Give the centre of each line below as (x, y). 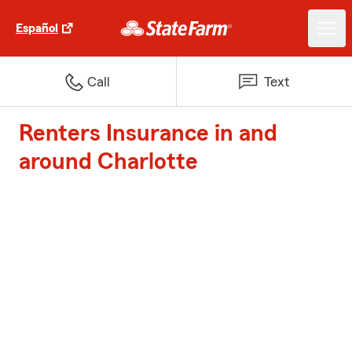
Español (37, 28)
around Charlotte (108, 162)
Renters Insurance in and (148, 134)
